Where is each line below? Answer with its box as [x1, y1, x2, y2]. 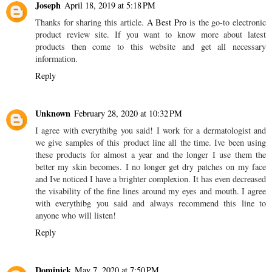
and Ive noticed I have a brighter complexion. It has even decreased [35, 173, 266, 185]
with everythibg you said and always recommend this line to [35, 197, 266, 209]
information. [35, 53, 78, 65]
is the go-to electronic [186, 16, 267, 29]
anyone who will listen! [35, 209, 116, 222]
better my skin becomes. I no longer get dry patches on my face [35, 161, 266, 173]
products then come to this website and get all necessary [35, 41, 266, 53]
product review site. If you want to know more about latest [35, 29, 266, 41]
